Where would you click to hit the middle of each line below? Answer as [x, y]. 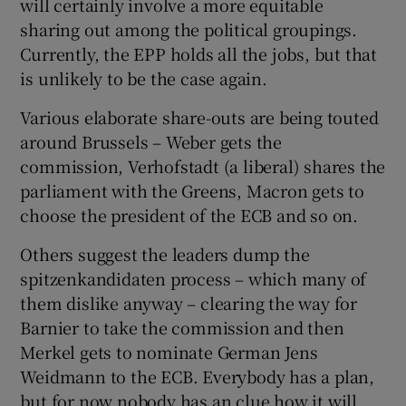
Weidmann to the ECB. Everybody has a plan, [198, 377]
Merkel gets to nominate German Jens [169, 352]
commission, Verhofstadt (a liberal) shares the [203, 166]
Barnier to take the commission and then [182, 328]
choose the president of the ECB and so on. [189, 215]
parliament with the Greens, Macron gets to [193, 191]
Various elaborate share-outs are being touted [199, 117]
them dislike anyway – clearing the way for [189, 303]
